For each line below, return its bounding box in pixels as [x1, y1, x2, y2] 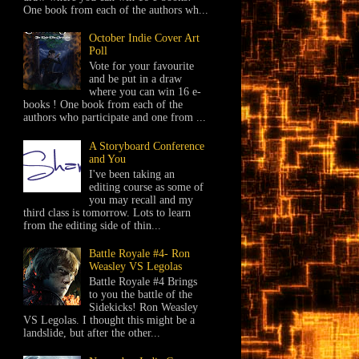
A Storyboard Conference [89, 139, 205, 152]
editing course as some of [89, 180, 204, 193]
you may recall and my [89, 193, 194, 206]
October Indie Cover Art [89, 32, 200, 45]
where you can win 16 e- [89, 86, 202, 99]
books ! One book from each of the [22, 99, 183, 111]
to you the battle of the [89, 288, 193, 301]
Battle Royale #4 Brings [89, 275, 198, 288]
